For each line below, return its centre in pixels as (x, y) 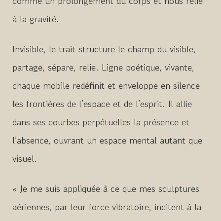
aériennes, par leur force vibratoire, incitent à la (107, 206)
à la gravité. (36, 18)
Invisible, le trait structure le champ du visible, (104, 48)
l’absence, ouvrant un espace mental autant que (107, 140)
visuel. (25, 158)
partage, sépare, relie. (57, 67)
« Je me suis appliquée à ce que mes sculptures (106, 188)
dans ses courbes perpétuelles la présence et (101, 121)
